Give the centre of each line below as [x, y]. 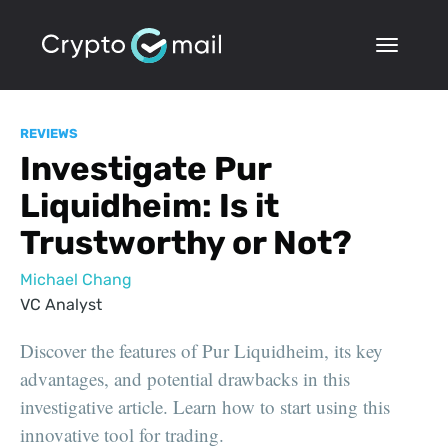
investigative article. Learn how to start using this [205, 407]
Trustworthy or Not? [186, 242]
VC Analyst [61, 305]
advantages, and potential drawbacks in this [185, 379]
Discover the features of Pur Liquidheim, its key [201, 351]
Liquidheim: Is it [149, 205]
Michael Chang [76, 280]
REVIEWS [49, 133]
